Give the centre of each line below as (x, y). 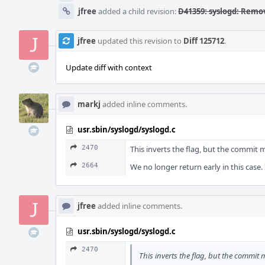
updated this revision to (140, 41)
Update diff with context (109, 67)
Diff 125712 (204, 41)
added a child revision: (137, 11)
